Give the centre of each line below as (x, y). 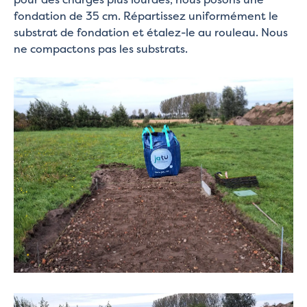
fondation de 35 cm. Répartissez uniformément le (146, 15)
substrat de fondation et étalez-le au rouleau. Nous (151, 32)
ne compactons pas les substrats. (101, 48)
